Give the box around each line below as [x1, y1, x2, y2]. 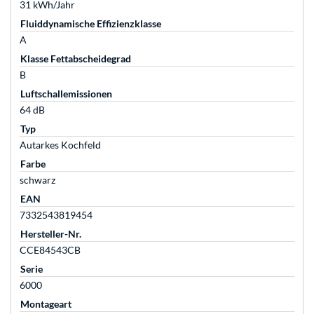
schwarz [20, 174, 55, 186]
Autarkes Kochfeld [20, 139, 101, 151]
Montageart [20, 298, 71, 310]
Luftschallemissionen [20, 88, 112, 100]
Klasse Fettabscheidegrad [20, 53, 131, 65]
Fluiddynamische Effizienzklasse [20, 18, 161, 30]
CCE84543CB [20, 244, 81, 257]
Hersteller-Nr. [20, 228, 81, 240]
